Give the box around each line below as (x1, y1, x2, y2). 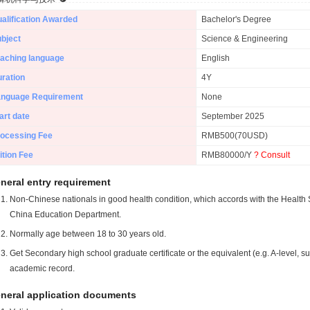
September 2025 (201, 111, 264, 121)
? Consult (254, 150, 290, 160)
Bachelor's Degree (201, 15, 271, 24)
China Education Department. (10, 210, 121, 219)
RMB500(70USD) (201, 131, 268, 140)
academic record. (10, 264, 75, 273)
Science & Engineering (201, 34, 288, 44)
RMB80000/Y (201, 150, 254, 160)
